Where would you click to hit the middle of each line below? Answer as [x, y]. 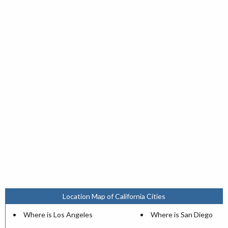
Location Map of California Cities [114, 196]
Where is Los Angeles [58, 214]
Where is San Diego [182, 214]
